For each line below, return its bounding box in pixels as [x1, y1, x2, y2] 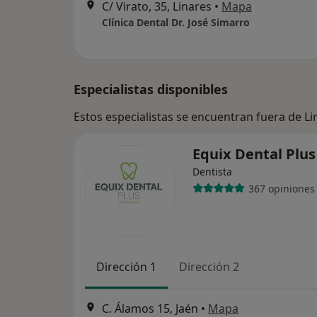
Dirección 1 [96, 259, 156, 275]
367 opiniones [248, 181, 315, 195]
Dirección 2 [179, 259, 239, 275]
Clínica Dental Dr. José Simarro [102, 16, 250, 29]
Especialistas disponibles [74, 81, 228, 98]
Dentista [192, 165, 232, 178]
